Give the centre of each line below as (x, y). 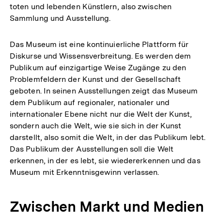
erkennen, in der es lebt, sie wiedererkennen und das (105, 160)
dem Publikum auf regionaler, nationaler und (90, 102)
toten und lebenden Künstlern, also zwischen (91, 6)
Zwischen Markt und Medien (107, 206)
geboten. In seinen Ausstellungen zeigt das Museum (104, 91)
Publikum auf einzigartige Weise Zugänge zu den (98, 67)
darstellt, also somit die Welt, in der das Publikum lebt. (108, 137)
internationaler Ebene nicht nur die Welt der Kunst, (101, 114)
